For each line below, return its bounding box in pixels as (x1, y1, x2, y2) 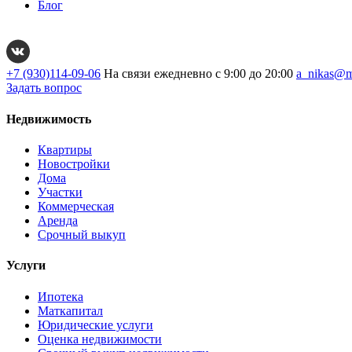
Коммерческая (38, 200, 114, 213)
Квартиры (38, 143, 92, 156)
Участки (38, 185, 82, 199)
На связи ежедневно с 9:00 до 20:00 (104, 67, 293, 81)
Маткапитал (38, 303, 103, 317)
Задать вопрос (6, 81, 82, 95)
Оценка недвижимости (38, 332, 162, 346)
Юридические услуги (38, 317, 153, 332)
